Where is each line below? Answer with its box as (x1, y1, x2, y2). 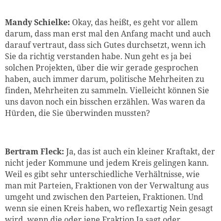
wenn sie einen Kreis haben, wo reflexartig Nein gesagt (5, 203, 213, 214)
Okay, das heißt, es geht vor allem (70, 17, 198, 28)
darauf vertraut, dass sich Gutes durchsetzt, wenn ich (5, 39, 206, 51)
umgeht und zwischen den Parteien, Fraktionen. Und (5, 191, 203, 203)
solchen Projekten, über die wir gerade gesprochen (5, 62, 198, 74)
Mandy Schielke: (5, 17, 70, 28)
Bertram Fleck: (5, 146, 66, 157)
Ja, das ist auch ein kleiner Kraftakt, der (66, 146, 215, 157)
